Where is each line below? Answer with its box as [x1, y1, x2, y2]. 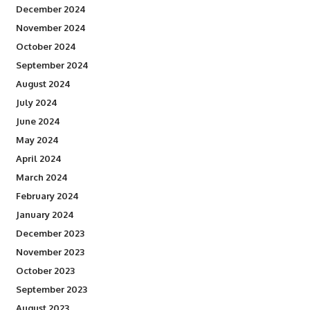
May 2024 [15, 134, 59, 145]
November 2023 [15, 246, 84, 257]
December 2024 [15, 3, 86, 15]
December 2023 [15, 228, 84, 239]
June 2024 [15, 116, 60, 127]
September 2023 [15, 284, 87, 295]
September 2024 [15, 60, 89, 71]
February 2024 [15, 190, 79, 201]
